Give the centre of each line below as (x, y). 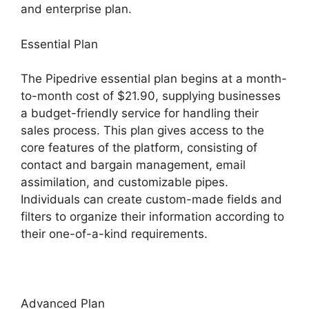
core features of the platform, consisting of (139, 148)
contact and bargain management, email (133, 165)
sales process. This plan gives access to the (142, 131)
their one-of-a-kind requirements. (114, 234)
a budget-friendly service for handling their (140, 113)
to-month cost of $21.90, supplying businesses (151, 96)
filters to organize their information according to (152, 217)
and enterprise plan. (76, 9)
